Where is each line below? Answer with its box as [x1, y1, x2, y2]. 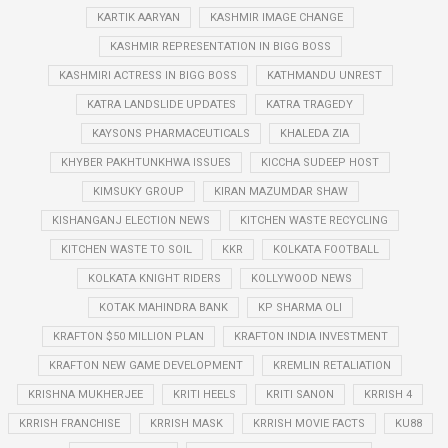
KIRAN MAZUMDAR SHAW [213, 185, 348, 198]
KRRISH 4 [364, 388, 412, 401]
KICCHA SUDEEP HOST [261, 156, 379, 169]
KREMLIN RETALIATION [273, 359, 391, 372]
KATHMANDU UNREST [266, 69, 382, 82]
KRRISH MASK [149, 417, 223, 430]
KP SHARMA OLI [257, 301, 342, 314]
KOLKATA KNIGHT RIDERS [88, 272, 221, 285]
